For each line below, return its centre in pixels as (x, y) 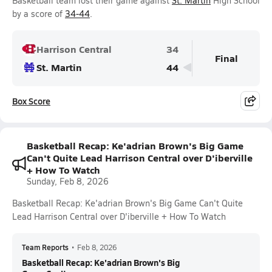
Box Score (31, 101)
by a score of (39, 14)
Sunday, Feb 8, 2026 (68, 181)
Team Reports (45, 247)
